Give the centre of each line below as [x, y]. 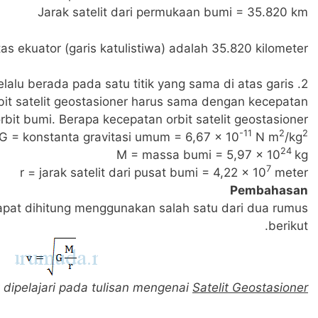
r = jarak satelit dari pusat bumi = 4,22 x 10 [143, 172]
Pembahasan [269, 190]
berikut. [288, 226]
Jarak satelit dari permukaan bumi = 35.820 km [173, 12]
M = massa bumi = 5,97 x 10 [198, 155]
